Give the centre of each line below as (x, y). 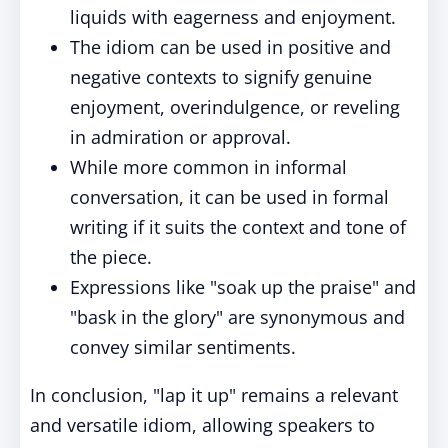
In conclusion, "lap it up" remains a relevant (214, 395)
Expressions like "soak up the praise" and (243, 287)
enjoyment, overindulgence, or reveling (235, 107)
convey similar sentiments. (183, 347)
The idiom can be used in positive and (230, 47)
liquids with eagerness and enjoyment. (233, 17)
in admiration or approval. (180, 137)
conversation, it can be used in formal (229, 197)
